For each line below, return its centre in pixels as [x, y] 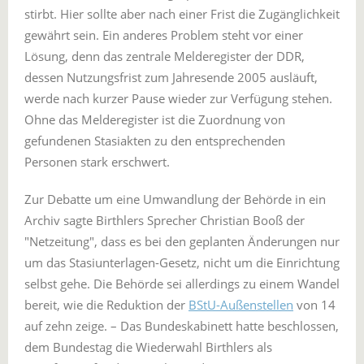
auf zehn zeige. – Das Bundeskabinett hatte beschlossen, [182, 326]
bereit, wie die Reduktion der [106, 305]
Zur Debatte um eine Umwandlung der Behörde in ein [175, 199]
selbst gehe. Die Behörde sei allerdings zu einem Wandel [182, 284]
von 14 [314, 305]
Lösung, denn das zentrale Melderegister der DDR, [165, 56]
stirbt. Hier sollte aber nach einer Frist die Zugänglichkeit [182, 14]
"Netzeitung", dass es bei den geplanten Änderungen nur [182, 241]
